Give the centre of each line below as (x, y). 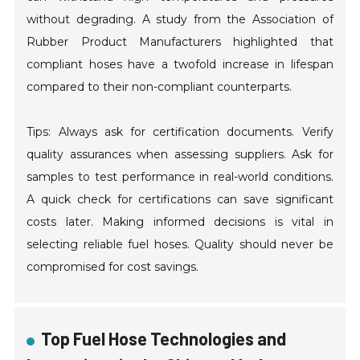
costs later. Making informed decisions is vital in (180, 222)
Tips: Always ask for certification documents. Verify (180, 132)
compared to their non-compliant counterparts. (160, 87)
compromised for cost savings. (113, 267)
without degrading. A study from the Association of (180, 20)
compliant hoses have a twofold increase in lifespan (180, 65)
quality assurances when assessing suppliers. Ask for (180, 155)
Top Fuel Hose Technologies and (164, 339)
